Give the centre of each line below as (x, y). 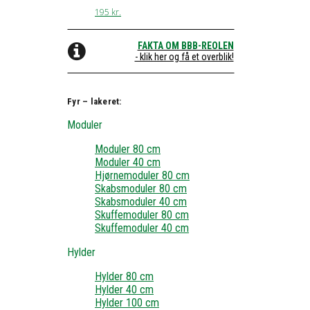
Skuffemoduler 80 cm (142, 215)
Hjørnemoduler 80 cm (142, 176)
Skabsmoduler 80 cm (141, 189)
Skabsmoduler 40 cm (141, 202)
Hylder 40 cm (124, 290)
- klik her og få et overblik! (184, 57)
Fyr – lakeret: (94, 102)
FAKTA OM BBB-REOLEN (185, 46)
